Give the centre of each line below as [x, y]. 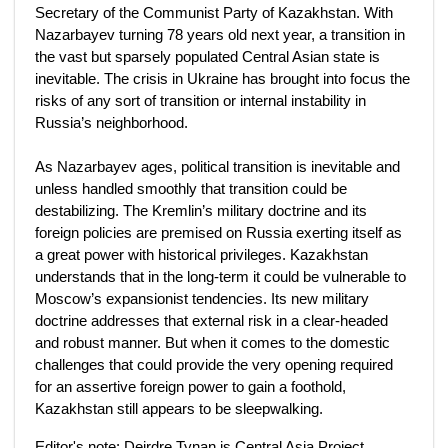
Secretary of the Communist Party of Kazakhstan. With [214, 12]
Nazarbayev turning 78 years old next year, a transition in [220, 34]
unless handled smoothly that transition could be [191, 188]
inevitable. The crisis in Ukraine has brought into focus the [222, 78]
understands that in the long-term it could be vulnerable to [220, 276]
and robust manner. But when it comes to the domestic [212, 342]
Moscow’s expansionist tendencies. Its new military [202, 298]
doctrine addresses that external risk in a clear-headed [211, 320]
